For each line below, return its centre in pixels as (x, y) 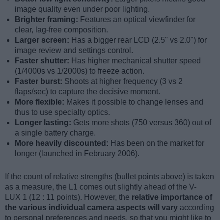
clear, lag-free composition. (61, 30)
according (196, 208)
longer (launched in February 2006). (77, 154)
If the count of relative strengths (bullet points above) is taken (110, 177)
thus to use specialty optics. (62, 112)
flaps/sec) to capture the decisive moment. (87, 92)
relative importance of (172, 197)
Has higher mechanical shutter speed (136, 61)
